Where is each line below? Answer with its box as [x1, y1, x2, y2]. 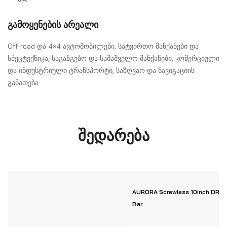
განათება [8, 78, 39, 88]
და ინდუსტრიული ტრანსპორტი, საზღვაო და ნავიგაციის [8, 66, 195, 75]
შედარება [78, 126, 149, 145]
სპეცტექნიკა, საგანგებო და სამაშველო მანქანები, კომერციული [8, 54, 219, 63]
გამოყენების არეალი [8, 19, 98, 31]
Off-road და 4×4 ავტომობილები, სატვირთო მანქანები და [8, 42, 199, 51]
